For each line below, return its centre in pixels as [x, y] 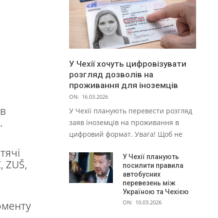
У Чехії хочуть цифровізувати [128, 64]
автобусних [142, 174]
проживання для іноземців [124, 85]
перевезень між [149, 183]
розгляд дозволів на [111, 75]
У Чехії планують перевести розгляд [131, 111]
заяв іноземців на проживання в [124, 123]
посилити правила [153, 166]
